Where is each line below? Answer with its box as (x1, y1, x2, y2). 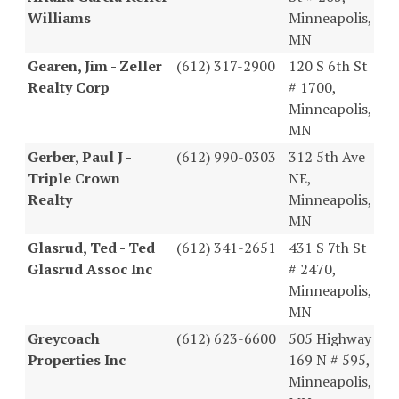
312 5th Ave (289, 146, 365, 167)
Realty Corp (28, 77, 110, 97)
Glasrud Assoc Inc (28, 258, 152, 279)
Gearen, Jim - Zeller (28, 55, 162, 76)
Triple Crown (28, 167, 120, 188)
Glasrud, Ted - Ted (28, 237, 155, 257)
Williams (28, 7, 91, 28)
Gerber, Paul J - (28, 146, 131, 167)
